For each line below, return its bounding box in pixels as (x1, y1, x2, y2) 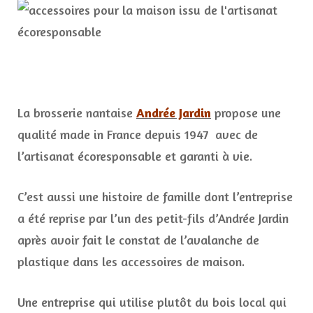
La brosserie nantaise (17, 105, 136, 121)
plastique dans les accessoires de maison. (17, 254, 245, 270)
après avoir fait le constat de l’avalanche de (17, 232, 259, 248)
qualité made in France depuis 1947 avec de (17, 126, 258, 143)
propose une (211, 105, 281, 121)
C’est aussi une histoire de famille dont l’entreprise (17, 189, 293, 205)
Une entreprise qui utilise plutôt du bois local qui (17, 294, 286, 310)
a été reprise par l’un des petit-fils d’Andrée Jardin (17, 210, 289, 226)
